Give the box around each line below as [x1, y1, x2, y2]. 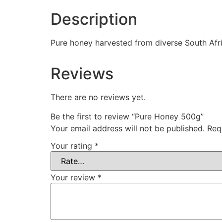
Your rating [51, 141, 95, 151]
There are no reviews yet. [51, 92, 146, 103]
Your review [51, 172, 98, 183]
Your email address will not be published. [51, 123, 205, 133]
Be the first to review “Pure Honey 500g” [51, 111, 204, 121]
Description [51, 9, 137, 29]
